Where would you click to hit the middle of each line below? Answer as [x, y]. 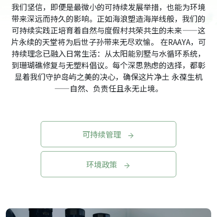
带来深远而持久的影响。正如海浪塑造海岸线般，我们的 [108, 18]
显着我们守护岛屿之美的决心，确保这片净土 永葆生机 [108, 77]
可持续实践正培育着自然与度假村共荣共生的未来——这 [108, 30]
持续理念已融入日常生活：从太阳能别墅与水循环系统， [108, 53]
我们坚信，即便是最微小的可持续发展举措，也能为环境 [108, 7]
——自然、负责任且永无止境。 [108, 88]
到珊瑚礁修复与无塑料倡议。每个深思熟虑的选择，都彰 [108, 65]
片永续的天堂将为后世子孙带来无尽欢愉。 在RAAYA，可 [108, 42]
